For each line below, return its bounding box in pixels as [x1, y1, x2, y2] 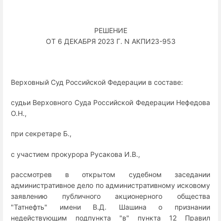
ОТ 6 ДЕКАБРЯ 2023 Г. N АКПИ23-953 [45, 37, 176, 45]
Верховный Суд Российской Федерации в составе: [11, 77, 183, 86]
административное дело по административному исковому [11, 181, 210, 189]
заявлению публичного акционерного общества [11, 191, 210, 200]
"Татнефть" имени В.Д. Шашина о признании [11, 202, 210, 211]
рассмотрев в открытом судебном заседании [11, 170, 210, 179]
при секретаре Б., [11, 129, 72, 138]
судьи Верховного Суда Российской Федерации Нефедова [11, 98, 210, 107]
